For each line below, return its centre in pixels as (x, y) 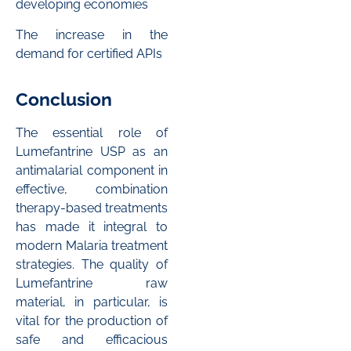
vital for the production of (92, 321)
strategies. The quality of (92, 265)
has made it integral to (92, 227)
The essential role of (92, 133)
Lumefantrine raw (92, 284)
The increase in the (92, 34)
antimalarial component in (92, 171)
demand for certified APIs (89, 53)
